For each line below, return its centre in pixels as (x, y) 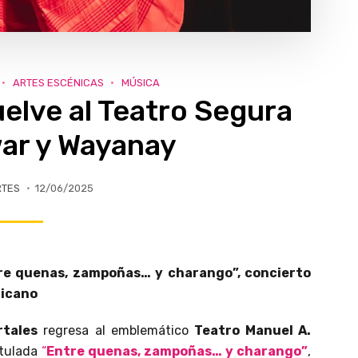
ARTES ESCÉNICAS (58, 82)
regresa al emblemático (116, 330)
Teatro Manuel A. (253, 330)
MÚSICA (140, 82)
